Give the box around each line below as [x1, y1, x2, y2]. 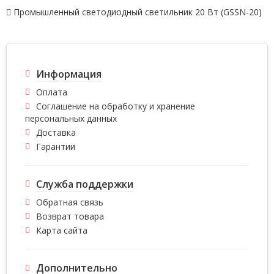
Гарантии [36, 141, 75, 152]
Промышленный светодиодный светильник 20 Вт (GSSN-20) [13, 6, 262, 18]
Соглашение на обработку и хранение [36, 100, 195, 112]
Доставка [36, 127, 76, 138]
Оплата [36, 86, 67, 98]
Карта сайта [36, 224, 87, 236]
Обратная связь [36, 196, 103, 208]
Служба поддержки [36, 177, 133, 191]
